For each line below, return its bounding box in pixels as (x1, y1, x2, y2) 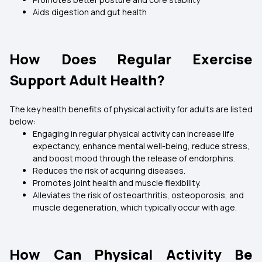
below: (9, 116, 36, 127)
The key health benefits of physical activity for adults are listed (9, 104, 253, 115)
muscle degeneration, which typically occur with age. (33, 202, 237, 213)
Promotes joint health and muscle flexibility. (33, 177, 201, 188)
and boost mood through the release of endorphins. (33, 153, 235, 164)
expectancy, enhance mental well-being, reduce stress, (33, 140, 250, 151)
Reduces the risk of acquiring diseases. (33, 165, 185, 176)
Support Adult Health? (9, 70, 165, 89)
